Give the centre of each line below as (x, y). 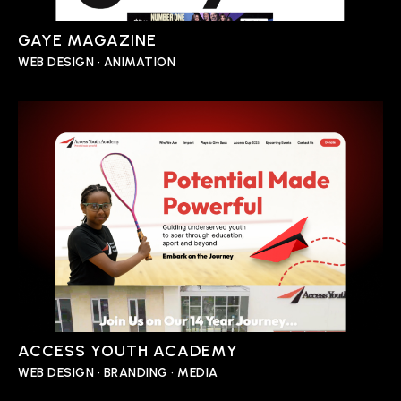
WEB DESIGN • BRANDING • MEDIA (118, 373)
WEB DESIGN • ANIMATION (97, 63)
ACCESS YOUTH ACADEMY (128, 351)
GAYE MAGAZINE (87, 41)
